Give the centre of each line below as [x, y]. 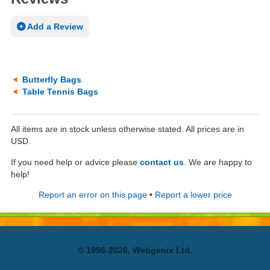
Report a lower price [193, 195]
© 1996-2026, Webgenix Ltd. [135, 250]
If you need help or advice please [75, 162]
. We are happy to [218, 162]
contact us [162, 162]
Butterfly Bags [52, 79]
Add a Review [54, 26]
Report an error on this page [93, 195]
